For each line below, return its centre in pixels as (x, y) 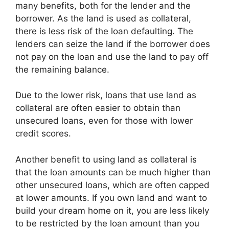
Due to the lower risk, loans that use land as (106, 95)
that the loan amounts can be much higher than (113, 172)
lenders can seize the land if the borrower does (113, 44)
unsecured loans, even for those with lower (104, 121)
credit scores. (43, 133)
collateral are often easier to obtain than (98, 108)
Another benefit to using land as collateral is (106, 159)
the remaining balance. (62, 69)
